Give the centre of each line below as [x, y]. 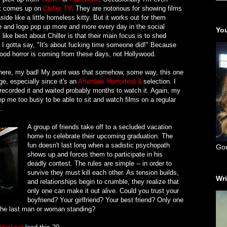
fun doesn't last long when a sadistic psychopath [99, 145]
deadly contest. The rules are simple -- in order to [100, 163]
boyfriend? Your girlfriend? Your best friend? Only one [105, 200]
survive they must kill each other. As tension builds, [103, 172]
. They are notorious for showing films [127, 8]
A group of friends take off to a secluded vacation [100, 127]
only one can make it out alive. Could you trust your [103, 191]
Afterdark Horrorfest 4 [110, 81]
